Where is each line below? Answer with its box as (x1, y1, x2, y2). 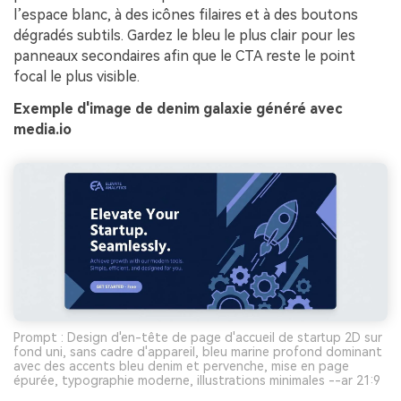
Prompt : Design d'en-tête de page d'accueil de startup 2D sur (13, 329, 382, 345)
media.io (13, 121, 72, 139)
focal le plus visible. (13, 68, 140, 86)
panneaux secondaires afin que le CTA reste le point (13, 47, 355, 65)
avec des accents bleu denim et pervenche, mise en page (13, 358, 349, 373)
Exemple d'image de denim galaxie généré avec (13, 100, 342, 118)
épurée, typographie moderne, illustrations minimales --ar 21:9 (13, 372, 380, 388)
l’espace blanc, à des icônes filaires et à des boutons (13, 6, 358, 24)
